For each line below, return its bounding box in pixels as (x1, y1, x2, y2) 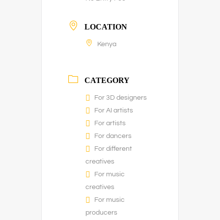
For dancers (94, 133, 132, 139)
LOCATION (84, 23, 127, 31)
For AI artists (94, 107, 133, 114)
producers (85, 209, 117, 216)
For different (94, 145, 132, 152)
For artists (94, 120, 126, 127)
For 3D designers (94, 94, 147, 101)
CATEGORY (84, 76, 130, 84)
